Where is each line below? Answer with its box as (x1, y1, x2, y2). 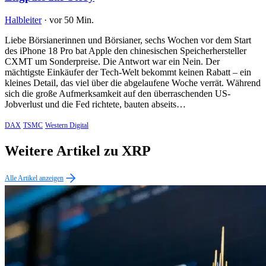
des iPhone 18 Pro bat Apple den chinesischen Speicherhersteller (5, 46, 246, 56)
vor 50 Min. (49, 15, 94, 26)
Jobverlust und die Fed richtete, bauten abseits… (5, 99, 186, 110)
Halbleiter (5, 15, 42, 26)
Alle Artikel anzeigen (5, 173, 64, 182)
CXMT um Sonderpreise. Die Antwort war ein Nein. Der (5, 56, 220, 67)
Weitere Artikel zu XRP (5, 142, 151, 159)
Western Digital (45, 121, 88, 130)
